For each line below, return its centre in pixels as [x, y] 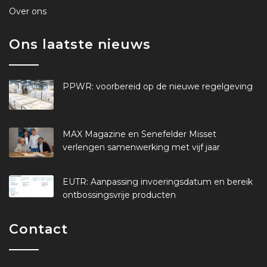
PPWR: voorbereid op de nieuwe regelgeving [158, 87]
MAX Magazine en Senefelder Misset [139, 134]
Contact [38, 229]
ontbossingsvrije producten [119, 195]
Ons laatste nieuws [80, 45]
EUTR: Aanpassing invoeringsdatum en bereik [158, 182]
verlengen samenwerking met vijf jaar [141, 148]
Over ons [28, 12]
